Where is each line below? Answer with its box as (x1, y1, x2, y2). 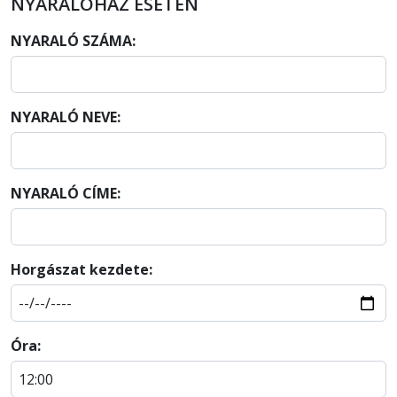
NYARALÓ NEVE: (11, 106, 121, 127)
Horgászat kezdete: (11, 259, 152, 279)
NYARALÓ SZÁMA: (11, 30, 136, 51)
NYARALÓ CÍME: (11, 183, 121, 203)
